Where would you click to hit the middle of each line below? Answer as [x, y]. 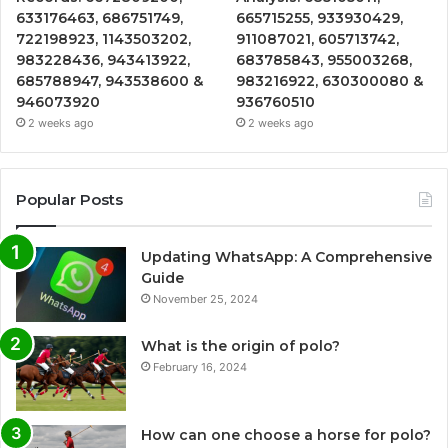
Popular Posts [69, 199]
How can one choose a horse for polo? [286, 434]
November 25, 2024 [205, 298]
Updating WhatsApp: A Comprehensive [286, 256]
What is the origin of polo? [240, 345]
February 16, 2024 [200, 366]
